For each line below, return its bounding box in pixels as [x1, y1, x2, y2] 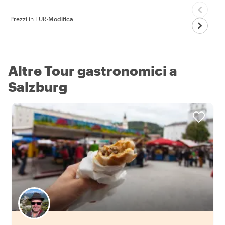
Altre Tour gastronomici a [8, 62, 177, 78]
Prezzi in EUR [10, 15, 47, 22]
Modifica [48, 15, 73, 22]
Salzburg [8, 78, 67, 94]
